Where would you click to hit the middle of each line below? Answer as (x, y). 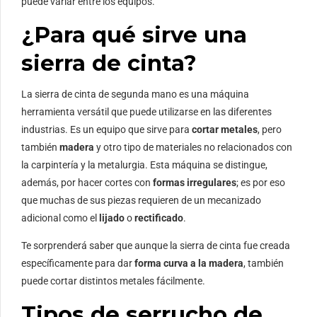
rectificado (159, 218)
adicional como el (60, 218)
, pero (270, 130)
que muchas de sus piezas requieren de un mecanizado (141, 201)
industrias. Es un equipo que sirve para (106, 130)
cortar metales (225, 130)
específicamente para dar (78, 264)
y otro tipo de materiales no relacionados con (194, 148)
